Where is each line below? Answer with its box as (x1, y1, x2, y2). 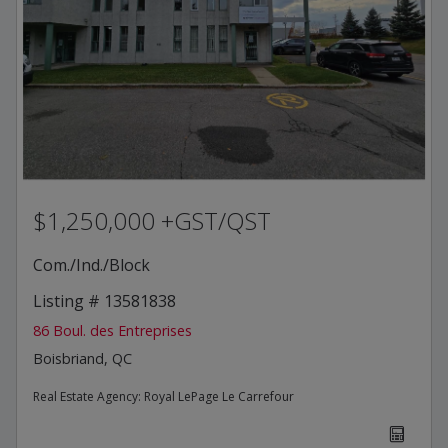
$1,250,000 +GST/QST (33, 203, 271, 237)
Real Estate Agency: (33, 387, 144, 405)
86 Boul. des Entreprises (33, 320, 192, 340)
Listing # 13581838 (33, 289, 176, 312)
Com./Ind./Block (33, 253, 150, 276)
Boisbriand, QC (33, 348, 132, 368)
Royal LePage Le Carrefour (144, 387, 294, 405)
